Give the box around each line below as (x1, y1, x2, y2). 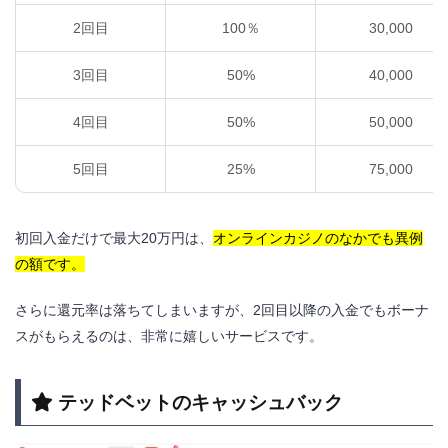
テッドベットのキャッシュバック (58, 392, 343, 414)
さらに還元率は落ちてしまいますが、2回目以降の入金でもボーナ (15, 301, 429, 318)
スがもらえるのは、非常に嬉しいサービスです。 (15, 327, 323, 344)
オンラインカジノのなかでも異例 (213, 229, 423, 246)
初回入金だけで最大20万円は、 (15, 229, 213, 246)
